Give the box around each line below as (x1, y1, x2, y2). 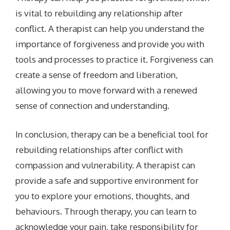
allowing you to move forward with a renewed (15, 85, 198, 96)
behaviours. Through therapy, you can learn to (15, 205, 197, 217)
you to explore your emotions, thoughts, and (15, 190, 190, 201)
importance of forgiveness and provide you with (15, 39, 205, 50)
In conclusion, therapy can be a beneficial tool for (15, 128, 209, 140)
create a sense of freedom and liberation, (15, 69, 178, 81)
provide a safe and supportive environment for (15, 175, 199, 186)
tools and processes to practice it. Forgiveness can (15, 54, 214, 65)
